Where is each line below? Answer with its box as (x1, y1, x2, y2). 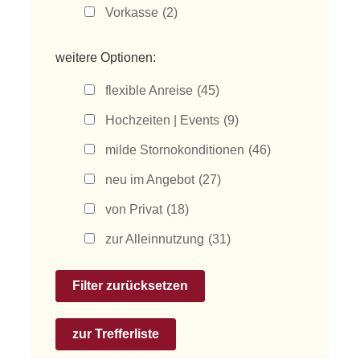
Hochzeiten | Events (105, 113, 220, 127)
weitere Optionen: (55, 51, 157, 64)
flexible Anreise (105, 84, 194, 97)
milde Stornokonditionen (105, 143, 245, 157)
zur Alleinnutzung (105, 232, 205, 246)
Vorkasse (105, 6, 159, 19)
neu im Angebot (105, 173, 195, 186)
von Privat (105, 202, 163, 216)
